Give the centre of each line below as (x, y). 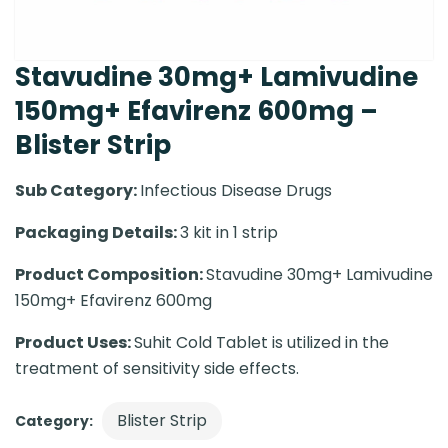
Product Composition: (110, 274)
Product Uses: (74, 342)
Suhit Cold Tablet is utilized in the (261, 342)
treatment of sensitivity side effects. (157, 368)
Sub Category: (77, 190)
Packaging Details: (97, 232)
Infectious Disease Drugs (236, 190)
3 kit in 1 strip (229, 232)
